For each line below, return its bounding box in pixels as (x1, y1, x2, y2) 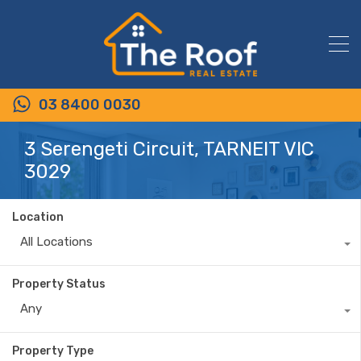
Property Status (12, 276, 106, 291)
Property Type (12, 343, 93, 358)
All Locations (20, 234, 93, 249)
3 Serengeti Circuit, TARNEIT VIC (24, 137, 314, 160)
